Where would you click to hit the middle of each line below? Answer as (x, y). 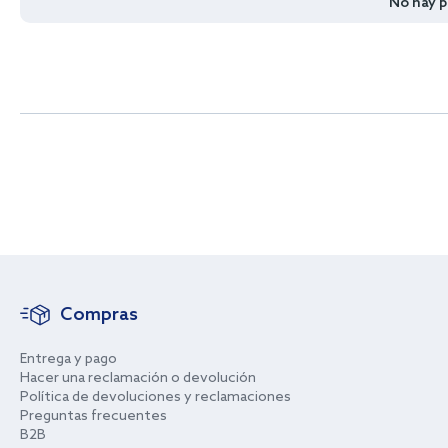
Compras (99, 315)
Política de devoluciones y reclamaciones (155, 397)
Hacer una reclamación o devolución (138, 378)
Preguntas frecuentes (93, 416)
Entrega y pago (68, 359)
